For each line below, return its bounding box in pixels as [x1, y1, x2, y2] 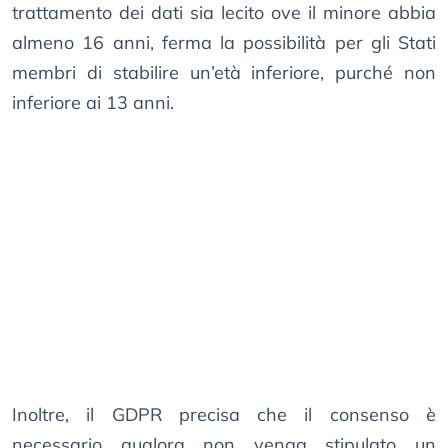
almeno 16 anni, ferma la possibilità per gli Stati [12, 31, 436, 55]
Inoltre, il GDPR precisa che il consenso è [12, 403, 436, 427]
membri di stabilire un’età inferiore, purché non [12, 61, 436, 85]
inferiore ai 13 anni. [12, 91, 174, 115]
